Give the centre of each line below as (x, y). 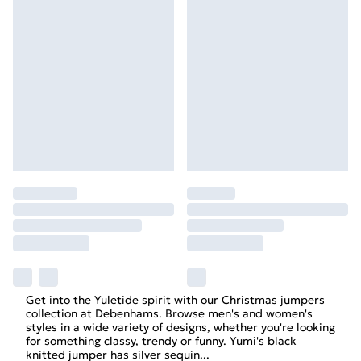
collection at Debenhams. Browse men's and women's (169, 313)
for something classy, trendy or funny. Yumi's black (161, 341)
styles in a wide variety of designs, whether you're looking (180, 327)
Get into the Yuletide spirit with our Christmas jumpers (175, 300)
